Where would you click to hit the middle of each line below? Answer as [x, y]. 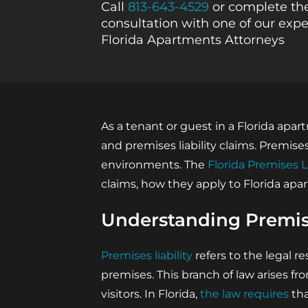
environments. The [154, 165]
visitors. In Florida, [151, 294]
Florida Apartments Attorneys [193, 40]
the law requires [244, 294]
